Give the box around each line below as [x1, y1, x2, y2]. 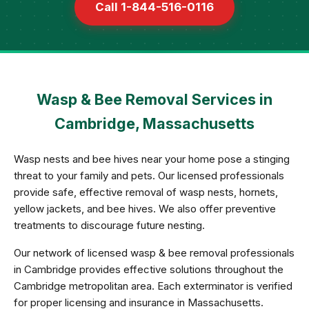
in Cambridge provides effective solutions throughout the [14, 263, 283, 276]
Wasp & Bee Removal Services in [37, 90, 272, 108]
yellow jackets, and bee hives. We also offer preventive [14, 202, 276, 215]
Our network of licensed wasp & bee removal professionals [14, 246, 295, 259]
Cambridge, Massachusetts [54, 114, 255, 132]
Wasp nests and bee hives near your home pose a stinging [14, 152, 290, 166]
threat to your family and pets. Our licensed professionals [14, 169, 284, 182]
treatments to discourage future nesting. [14, 219, 205, 232]
